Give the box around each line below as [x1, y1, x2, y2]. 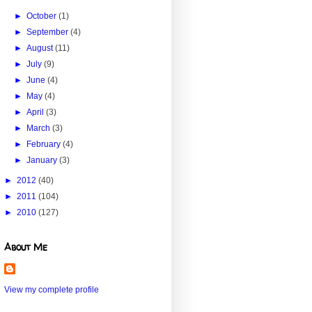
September [26, 27, 71, 38]
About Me [4, 240, 47, 254]
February [26, 139, 63, 150]
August [26, 43, 56, 54]
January [26, 155, 60, 166]
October [26, 11, 59, 22]
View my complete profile [4, 285, 99, 295]
